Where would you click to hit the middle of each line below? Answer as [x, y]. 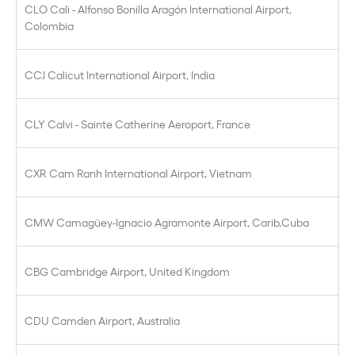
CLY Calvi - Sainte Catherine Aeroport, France [137, 123]
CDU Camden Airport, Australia [102, 320]
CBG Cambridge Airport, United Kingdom [127, 271]
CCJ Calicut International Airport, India [120, 74]
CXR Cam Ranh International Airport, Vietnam [138, 172]
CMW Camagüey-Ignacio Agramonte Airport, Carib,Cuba [167, 221]
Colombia [49, 25]
